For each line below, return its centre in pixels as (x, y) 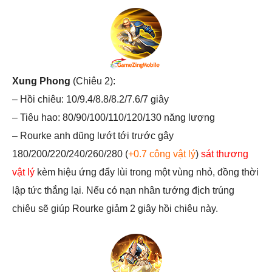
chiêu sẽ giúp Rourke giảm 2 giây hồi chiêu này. (115, 209)
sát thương (225, 154)
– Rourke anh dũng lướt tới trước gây (93, 136)
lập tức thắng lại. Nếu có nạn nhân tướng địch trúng (123, 191)
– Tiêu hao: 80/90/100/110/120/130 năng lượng (114, 118)
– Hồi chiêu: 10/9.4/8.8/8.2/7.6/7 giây (90, 100)
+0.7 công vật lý (162, 154)
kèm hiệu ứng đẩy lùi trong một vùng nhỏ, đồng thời (147, 172)
